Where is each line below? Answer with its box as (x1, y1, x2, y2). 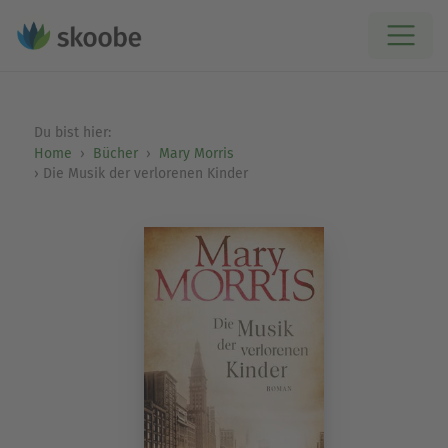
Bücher (92, 145, 138, 162)
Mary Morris (158, 145, 234, 162)
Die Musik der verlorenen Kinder (42, 165, 248, 182)
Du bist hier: (33, 124, 115, 141)
